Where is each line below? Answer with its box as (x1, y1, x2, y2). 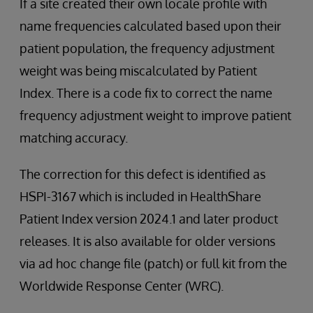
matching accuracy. (20, 130, 128, 145)
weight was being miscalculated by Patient (20, 63, 257, 78)
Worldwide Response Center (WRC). (20, 278, 224, 293)
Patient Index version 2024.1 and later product (20, 211, 278, 226)
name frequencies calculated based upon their (20, 18, 282, 34)
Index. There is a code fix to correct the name (20, 85, 272, 101)
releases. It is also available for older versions (20, 233, 275, 249)
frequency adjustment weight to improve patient (20, 108, 291, 123)
